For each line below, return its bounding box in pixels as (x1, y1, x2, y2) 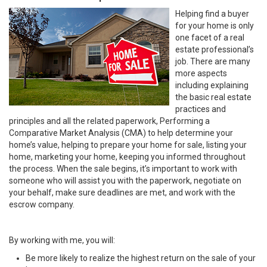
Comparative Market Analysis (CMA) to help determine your (9, 128, 233, 138)
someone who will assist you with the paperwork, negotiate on (9, 176, 241, 185)
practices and (175, 104, 226, 114)
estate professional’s (175, 45, 254, 54)
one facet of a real (175, 33, 244, 42)
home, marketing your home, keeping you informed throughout (9, 152, 246, 162)
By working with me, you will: (9, 235, 115, 245)
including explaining (175, 80, 249, 90)
